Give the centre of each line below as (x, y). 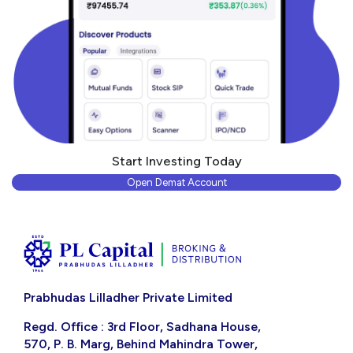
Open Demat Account (176, 183)
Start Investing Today (176, 162)
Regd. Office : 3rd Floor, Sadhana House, (142, 326)
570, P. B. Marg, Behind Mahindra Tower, (141, 344)
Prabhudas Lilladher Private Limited (128, 297)
